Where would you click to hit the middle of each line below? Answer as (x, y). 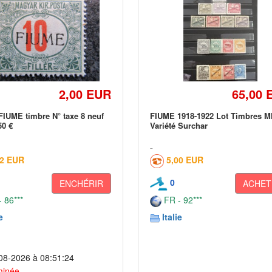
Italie (172, 217)
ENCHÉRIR (82, 183)
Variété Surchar (179, 125)
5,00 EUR (185, 160)
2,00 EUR (85, 94)
